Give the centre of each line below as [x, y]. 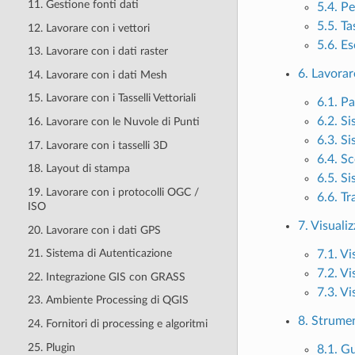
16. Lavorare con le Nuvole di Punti [113, 122]
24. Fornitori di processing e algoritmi [117, 324]
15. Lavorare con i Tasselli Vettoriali [111, 98]
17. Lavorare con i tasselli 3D [97, 145]
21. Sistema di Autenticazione [99, 254]
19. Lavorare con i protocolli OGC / [113, 192]
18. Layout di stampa [78, 169]
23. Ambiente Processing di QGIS [108, 300]
